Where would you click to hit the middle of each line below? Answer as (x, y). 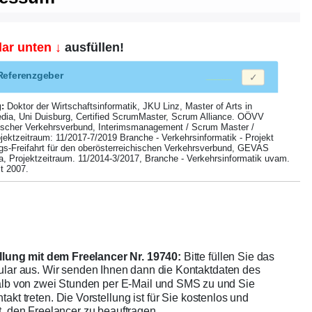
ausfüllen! (92, 48)
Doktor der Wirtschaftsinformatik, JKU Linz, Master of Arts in (128, 107)
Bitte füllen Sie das (227, 257)
